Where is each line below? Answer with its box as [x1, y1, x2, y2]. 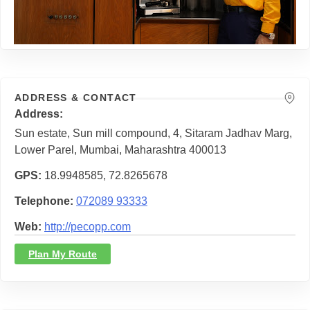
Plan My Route [28, 248, 97, 259]
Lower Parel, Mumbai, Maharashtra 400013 [15, 144, 226, 156]
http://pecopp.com [44, 220, 131, 232]
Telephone [15, 195, 70, 208]
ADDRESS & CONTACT [15, 91, 137, 103]
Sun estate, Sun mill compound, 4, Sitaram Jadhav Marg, [15, 127, 292, 140]
